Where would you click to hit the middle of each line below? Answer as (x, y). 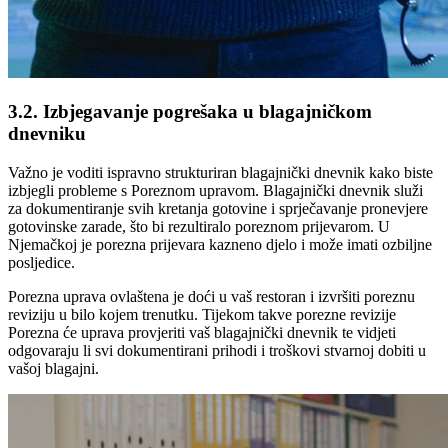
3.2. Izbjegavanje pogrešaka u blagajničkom (190, 111)
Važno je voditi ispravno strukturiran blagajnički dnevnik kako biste (220, 172)
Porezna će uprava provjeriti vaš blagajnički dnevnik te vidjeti (202, 332)
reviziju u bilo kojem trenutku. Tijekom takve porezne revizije (202, 314)
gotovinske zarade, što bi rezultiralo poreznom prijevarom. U (199, 226)
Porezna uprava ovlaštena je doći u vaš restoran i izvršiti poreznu (211, 296)
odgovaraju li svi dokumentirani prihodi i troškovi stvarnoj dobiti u (217, 350)
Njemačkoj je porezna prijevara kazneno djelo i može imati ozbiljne (220, 244)
